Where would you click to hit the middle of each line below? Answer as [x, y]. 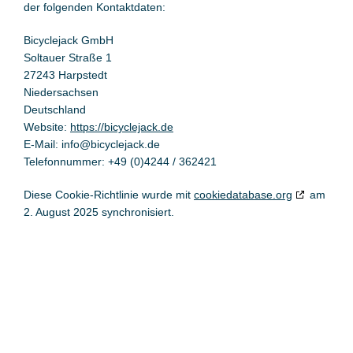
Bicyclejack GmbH [68, 40]
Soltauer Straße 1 [67, 58]
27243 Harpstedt [65, 75]
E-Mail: [42, 144]
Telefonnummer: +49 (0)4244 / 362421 [120, 162]
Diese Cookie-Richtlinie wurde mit [108, 195]
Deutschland [54, 110]
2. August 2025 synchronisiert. [98, 212]
